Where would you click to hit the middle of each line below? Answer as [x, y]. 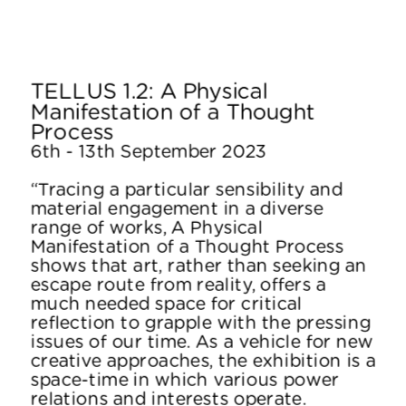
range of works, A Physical [146, 227]
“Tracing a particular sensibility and [186, 189]
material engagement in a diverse [177, 208]
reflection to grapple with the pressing [200, 322]
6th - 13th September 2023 [148, 151]
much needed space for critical [166, 303]
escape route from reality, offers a [178, 284]
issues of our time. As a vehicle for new [202, 341]
